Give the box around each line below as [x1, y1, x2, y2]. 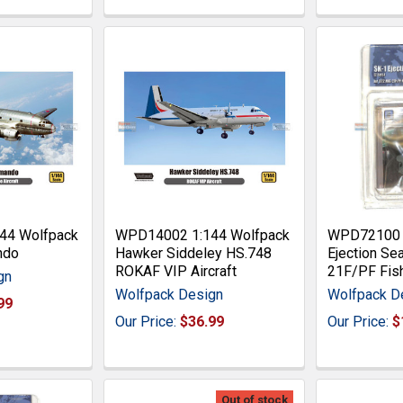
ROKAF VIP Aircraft [115, 262, 237, 280]
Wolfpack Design [115, 285, 224, 303]
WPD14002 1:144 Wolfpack [115, 226, 291, 244]
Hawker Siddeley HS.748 [115, 244, 273, 262]
